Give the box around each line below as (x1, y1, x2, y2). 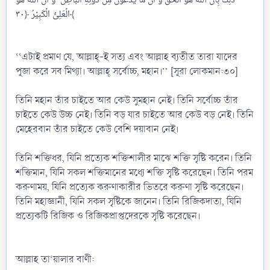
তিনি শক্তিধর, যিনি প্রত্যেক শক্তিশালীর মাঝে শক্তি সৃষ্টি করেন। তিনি (16, 151, 252, 165)
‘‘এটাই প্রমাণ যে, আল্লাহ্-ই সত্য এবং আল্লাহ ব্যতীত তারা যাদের (16, 49, 237, 64)
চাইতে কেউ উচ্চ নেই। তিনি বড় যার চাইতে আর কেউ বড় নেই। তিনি (16, 107, 254, 122)
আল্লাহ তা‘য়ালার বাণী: (16, 252, 95, 266)
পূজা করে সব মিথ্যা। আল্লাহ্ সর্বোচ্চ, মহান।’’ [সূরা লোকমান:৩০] (16, 64, 238, 78)
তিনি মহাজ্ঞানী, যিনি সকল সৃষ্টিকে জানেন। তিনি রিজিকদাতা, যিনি (16, 194, 242, 209)
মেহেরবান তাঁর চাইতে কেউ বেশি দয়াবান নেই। (16, 122, 178, 136)
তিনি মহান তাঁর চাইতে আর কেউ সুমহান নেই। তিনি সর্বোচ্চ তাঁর (16, 93, 238, 107)
